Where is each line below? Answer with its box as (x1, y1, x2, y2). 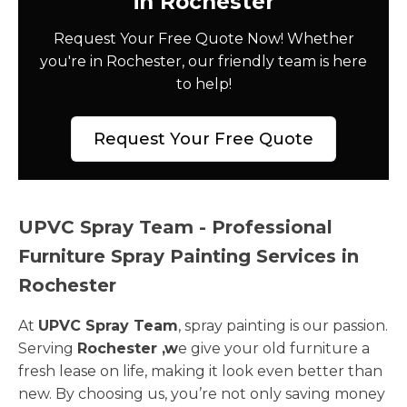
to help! (175, 74, 232, 93)
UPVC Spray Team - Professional (18, 215, 333, 238)
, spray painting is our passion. (178, 316, 388, 334)
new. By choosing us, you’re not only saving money (18, 384, 385, 402)
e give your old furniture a (178, 339, 370, 357)
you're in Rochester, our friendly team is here (40, 52, 367, 70)
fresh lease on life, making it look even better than (18, 362, 382, 380)
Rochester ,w (77, 339, 178, 357)
